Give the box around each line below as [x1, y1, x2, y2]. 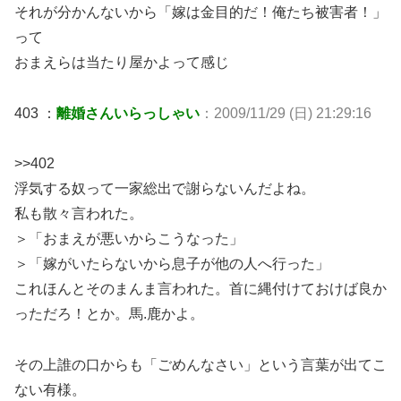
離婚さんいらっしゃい [56, 105, 200, 121]
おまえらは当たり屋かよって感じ [14, 54, 229, 70]
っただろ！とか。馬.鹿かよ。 [14, 306, 204, 322]
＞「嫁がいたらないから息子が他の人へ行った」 [14, 256, 329, 272]
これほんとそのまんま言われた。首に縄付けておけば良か [14, 281, 387, 297]
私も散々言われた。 [14, 206, 143, 222]
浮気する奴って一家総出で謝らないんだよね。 [14, 181, 315, 197]
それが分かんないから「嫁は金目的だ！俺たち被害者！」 [14, 4, 387, 20]
